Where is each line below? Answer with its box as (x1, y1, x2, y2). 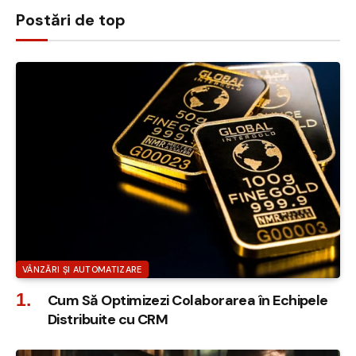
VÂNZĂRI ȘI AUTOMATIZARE (22, 263, 142, 275)
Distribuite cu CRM (48, 309, 168, 329)
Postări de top (16, 9, 126, 30)
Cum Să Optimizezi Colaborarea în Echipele (48, 290, 328, 310)
